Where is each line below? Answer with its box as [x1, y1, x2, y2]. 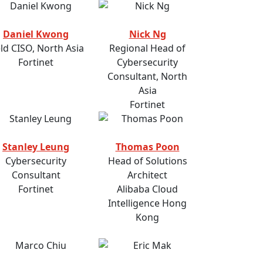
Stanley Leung [2, 140, 69, 154]
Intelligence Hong [108, 197, 187, 210]
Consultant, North [107, 70, 187, 83]
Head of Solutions [107, 154, 187, 168]
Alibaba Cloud [117, 183, 178, 196]
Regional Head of [109, 42, 186, 55]
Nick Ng [129, 28, 166, 41]
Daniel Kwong [3, 28, 69, 41]
